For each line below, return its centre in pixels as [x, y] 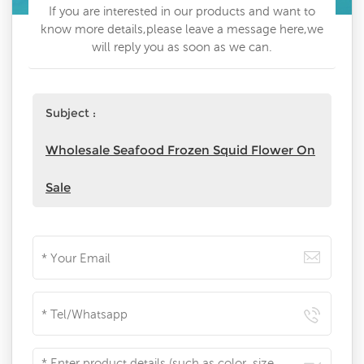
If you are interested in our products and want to [182, 11]
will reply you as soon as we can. [182, 47]
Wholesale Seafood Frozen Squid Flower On [180, 150]
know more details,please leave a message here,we [182, 29]
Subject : [71, 113]
